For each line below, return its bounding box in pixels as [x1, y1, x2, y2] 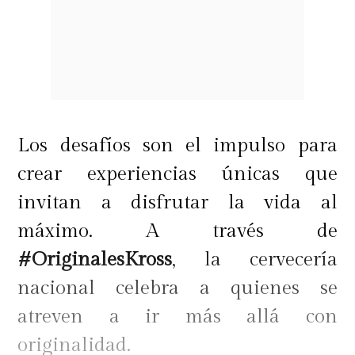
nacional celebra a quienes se [17, 277, 338, 300]
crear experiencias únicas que [17, 162, 338, 185]
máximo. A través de [17, 219, 338, 242]
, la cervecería [172, 248, 338, 271]
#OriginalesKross [17, 248, 173, 271]
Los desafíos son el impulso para [17, 134, 338, 157]
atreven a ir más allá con [17, 305, 338, 328]
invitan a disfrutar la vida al [17, 191, 338, 214]
